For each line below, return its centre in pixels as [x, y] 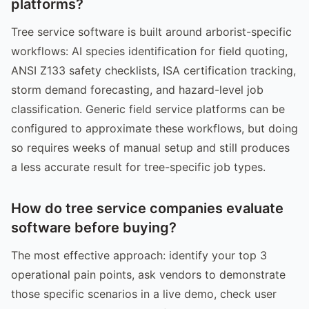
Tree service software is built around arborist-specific [151, 31]
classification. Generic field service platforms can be [148, 109]
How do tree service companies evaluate [147, 208]
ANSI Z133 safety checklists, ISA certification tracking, [153, 70]
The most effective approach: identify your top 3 [139, 255]
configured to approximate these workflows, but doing [154, 128]
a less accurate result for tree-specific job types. [138, 167]
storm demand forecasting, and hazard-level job [137, 89]
